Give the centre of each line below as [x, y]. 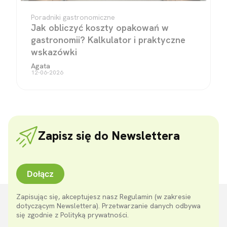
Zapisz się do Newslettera [109, 135]
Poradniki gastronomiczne [73, 17]
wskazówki [54, 52]
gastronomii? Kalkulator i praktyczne [108, 40]
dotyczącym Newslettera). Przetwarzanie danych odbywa [108, 205]
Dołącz [40, 174]
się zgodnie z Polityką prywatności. [72, 215]
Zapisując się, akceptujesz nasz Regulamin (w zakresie [104, 196]
